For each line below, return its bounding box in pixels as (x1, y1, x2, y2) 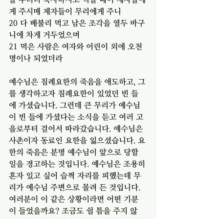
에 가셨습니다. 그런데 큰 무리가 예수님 (9, 100, 140, 109)
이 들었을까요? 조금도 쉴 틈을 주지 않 (9, 206, 137, 215)
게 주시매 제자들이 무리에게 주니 (9, 6, 121, 16)
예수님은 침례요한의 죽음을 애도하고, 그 (9, 77, 145, 86)
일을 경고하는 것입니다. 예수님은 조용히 (9, 159, 148, 168)
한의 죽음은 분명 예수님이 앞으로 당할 (9, 147, 141, 156)
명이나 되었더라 (9, 53, 63, 63)
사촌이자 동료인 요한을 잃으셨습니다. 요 (9, 135, 145, 145)
